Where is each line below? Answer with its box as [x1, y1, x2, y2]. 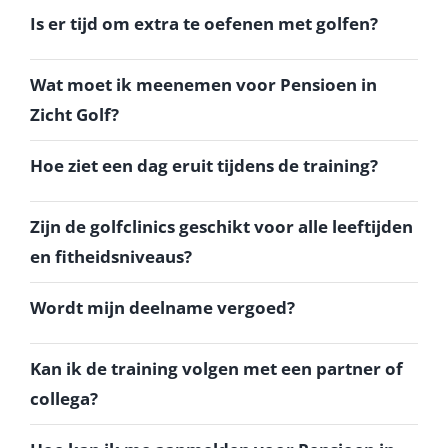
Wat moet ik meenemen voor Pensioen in [29, 73, 377, 97]
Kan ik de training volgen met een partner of [29, 357, 403, 381]
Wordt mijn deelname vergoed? [29, 296, 295, 320]
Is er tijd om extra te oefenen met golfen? [29, 12, 378, 36]
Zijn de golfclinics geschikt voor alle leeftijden [29, 215, 413, 239]
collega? [29, 387, 98, 411]
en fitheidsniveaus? [29, 245, 192, 269]
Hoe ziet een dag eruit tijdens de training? [29, 154, 378, 178]
